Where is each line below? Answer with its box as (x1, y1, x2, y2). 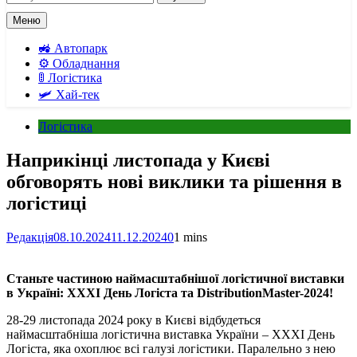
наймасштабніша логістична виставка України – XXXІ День (6, 327, 335, 341)
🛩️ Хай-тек (38, 88, 100, 101)
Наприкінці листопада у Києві (6, 149, 270, 171)
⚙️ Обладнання (38, 57, 120, 70)
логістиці (6, 192, 87, 214)
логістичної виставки (218, 271, 344, 285)
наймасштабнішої (116, 271, 218, 285)
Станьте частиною (6, 271, 116, 285)
